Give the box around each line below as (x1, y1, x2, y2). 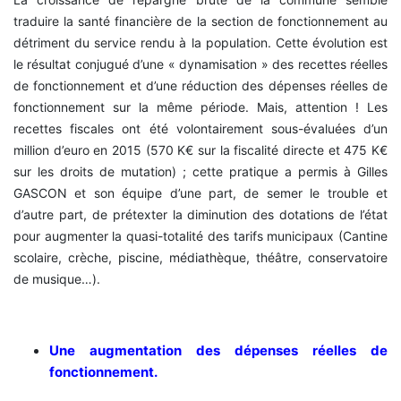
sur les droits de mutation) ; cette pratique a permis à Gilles (13, 163, 388, 179)
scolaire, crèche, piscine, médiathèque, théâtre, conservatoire (13, 249, 388, 265)
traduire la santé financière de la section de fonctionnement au (13, 13, 388, 29)
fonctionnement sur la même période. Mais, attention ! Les (13, 98, 388, 115)
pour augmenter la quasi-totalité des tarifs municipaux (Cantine (13, 227, 388, 243)
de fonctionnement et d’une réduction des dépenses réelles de (13, 77, 388, 93)
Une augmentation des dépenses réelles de (49, 341, 388, 359)
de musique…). (13, 270, 100, 286)
